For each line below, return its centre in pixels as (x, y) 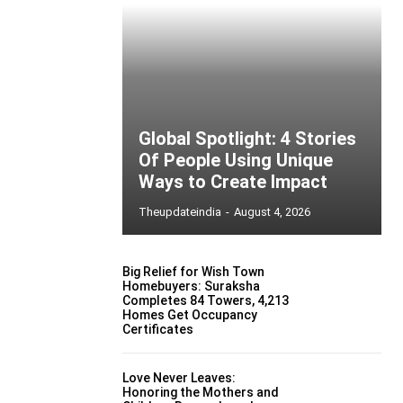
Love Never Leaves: (179, 377)
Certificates (158, 330)
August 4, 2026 (272, 212)
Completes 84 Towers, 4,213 (206, 301)
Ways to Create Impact (233, 182)
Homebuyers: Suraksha (191, 287)
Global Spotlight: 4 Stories (247, 139)
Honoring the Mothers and (201, 392)
